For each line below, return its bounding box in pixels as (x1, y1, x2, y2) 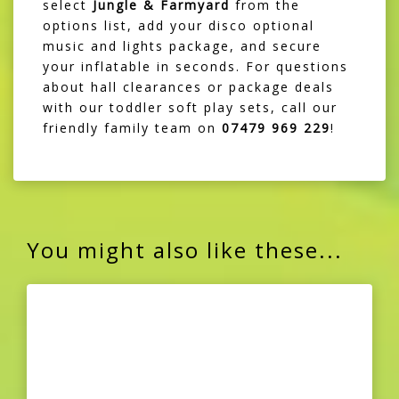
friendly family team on (43, 119, 222, 137)
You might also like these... (27, 235, 343, 265)
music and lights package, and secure (43, 37, 322, 55)
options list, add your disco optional (43, 17, 314, 35)
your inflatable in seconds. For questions (43, 58, 348, 76)
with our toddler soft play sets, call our (43, 99, 338, 117)
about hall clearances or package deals (43, 78, 334, 96)
